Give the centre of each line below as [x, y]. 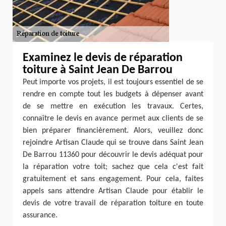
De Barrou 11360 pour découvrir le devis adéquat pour [113, 155]
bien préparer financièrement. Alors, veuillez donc [113, 131]
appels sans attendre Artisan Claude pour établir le [113, 191]
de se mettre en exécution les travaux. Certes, [113, 106]
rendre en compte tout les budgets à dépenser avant [113, 94]
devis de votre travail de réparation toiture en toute [113, 203]
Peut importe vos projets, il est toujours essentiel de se [113, 82]
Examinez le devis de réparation [103, 58]
